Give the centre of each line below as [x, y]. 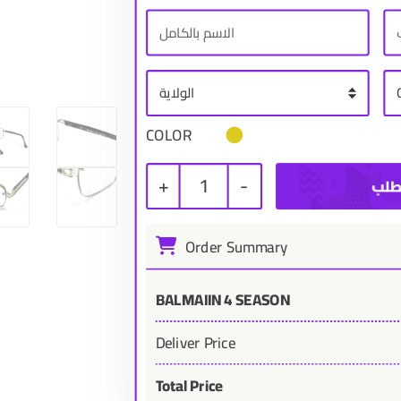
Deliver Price [195, 343]
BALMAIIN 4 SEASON [222, 300]
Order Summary [234, 247]
